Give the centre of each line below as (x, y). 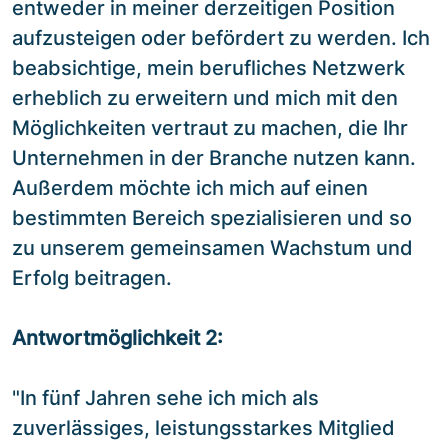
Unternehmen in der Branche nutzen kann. (214, 157)
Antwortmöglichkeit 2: (117, 337)
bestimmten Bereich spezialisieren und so (212, 217)
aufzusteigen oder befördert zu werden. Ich (221, 37)
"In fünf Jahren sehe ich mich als (165, 397)
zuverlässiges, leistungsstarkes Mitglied (203, 427)
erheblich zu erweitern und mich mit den (205, 97)
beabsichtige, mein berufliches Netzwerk (208, 67)
